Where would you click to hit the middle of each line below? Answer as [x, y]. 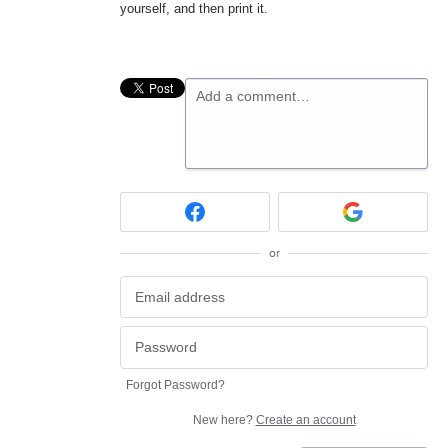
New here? [224, 419]
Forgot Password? [175, 384]
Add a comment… [253, 96]
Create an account [305, 419]
